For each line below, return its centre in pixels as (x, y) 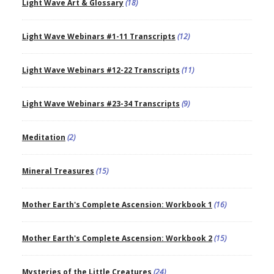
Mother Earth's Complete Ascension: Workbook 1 (117, 205)
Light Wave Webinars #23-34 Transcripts (101, 104)
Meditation (43, 138)
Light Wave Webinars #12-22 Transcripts (101, 70)
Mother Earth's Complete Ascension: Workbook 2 (117, 239)
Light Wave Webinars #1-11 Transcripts (98, 37)
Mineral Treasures (58, 171)
